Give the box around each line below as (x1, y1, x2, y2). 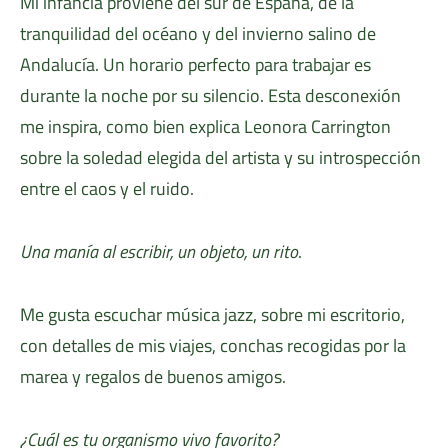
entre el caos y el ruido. (20, 174, 194, 202)
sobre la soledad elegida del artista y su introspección (20, 143, 421, 171)
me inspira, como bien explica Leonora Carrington (20, 112, 391, 140)
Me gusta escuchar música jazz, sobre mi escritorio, (20, 300, 405, 328)
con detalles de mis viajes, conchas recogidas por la (20, 331, 406, 359)
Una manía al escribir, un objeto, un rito (20, 237, 298, 265)
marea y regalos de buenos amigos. (20, 362, 286, 390)
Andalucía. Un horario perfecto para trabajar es (20, 50, 371, 78)
